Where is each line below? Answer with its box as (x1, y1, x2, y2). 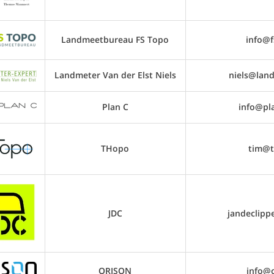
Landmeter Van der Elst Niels (54, 69, 176, 81)
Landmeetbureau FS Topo (61, 34, 169, 45)
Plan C (102, 101, 128, 113)
